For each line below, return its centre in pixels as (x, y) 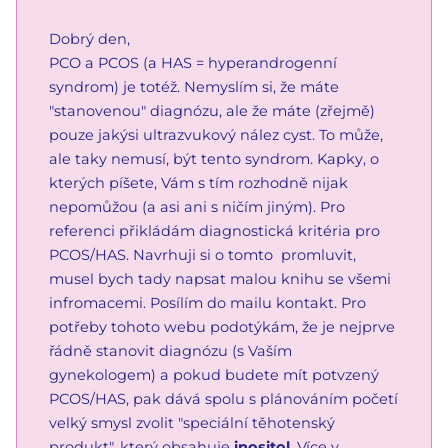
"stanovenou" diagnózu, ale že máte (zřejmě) (212, 110)
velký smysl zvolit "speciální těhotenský (192, 422)
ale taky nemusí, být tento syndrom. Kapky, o (214, 158)
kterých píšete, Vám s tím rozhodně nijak (198, 182)
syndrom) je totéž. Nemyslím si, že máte (194, 86)
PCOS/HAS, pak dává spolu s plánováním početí (223, 398)
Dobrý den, (89, 38)
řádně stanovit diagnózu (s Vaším (170, 350)
